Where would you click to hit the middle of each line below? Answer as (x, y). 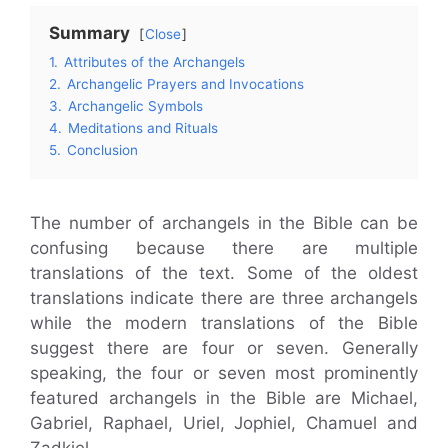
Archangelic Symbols (135, 105)
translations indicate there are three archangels (224, 297)
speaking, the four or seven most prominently (224, 372)
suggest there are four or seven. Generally (224, 347)
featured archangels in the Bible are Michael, (224, 397)
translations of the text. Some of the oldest (224, 272)
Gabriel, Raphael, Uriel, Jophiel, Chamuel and (224, 422)
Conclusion (102, 149)
